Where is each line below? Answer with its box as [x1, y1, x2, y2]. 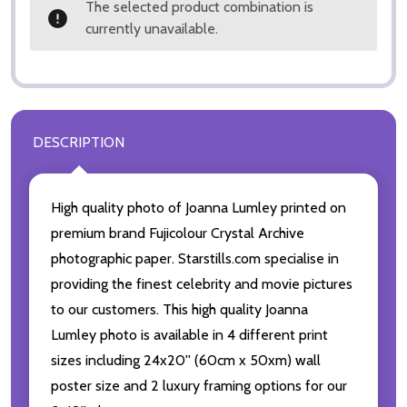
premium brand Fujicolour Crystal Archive [51, 224, 304, 243]
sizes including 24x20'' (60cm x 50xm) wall [51, 352, 321, 370]
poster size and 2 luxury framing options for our [51, 377, 347, 395]
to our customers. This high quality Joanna [51, 301, 308, 319]
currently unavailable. [85, 20, 218, 38]
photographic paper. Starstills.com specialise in [51, 250, 339, 268]
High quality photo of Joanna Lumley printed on [51, 199, 346, 217]
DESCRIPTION [33, 134, 124, 152]
